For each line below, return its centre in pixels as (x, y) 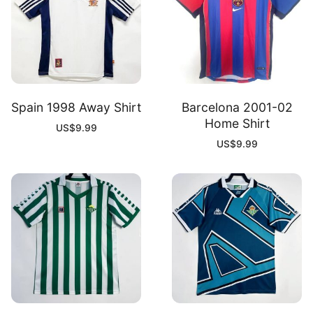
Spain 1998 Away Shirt (76, 108)
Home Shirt (237, 124)
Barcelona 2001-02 (237, 108)
